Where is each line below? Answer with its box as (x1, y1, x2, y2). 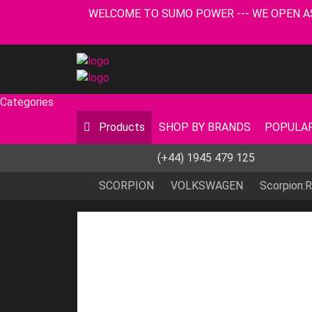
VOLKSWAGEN (171, 179, 243, 192)
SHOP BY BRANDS (159, 120, 251, 134)
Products (96, 120, 145, 134)
